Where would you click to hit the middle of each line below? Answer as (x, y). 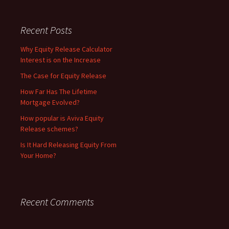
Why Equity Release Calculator (66, 49)
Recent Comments (57, 202)
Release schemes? (49, 129)
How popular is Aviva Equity (62, 118)
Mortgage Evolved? (50, 102)
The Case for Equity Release (63, 76)
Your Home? (38, 155)
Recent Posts (46, 30)
